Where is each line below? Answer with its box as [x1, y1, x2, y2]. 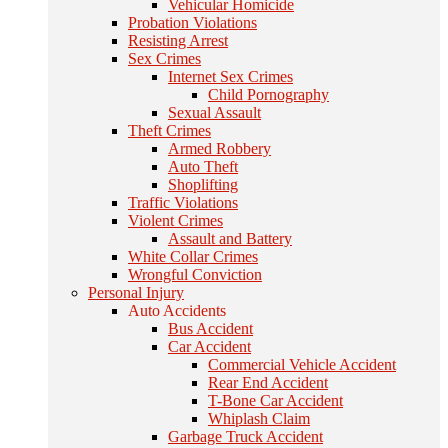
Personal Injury [88, 284, 184, 301]
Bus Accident [168, 320, 253, 337]
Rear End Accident [208, 374, 328, 391]
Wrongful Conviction [128, 266, 262, 283]
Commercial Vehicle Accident [208, 356, 396, 373]
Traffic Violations [128, 194, 238, 211]
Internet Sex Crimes [168, 68, 293, 85]
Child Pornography [208, 86, 329, 103]
